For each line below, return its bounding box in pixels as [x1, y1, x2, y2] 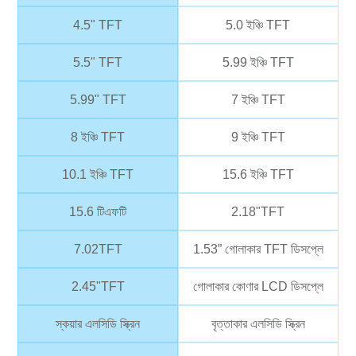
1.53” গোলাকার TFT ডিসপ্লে [192, 242, 323, 257]
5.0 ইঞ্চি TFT [226, 18, 291, 33]
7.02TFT [73, 242, 122, 257]
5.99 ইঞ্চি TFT [222, 56, 294, 70]
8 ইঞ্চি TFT [71, 130, 126, 145]
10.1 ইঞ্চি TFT [62, 168, 134, 182]
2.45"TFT [71, 280, 125, 294]
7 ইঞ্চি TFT [230, 93, 285, 107]
